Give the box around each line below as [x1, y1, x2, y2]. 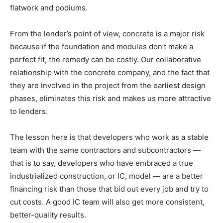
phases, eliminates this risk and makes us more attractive [10, 94, 211, 104]
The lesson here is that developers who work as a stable [10, 132, 209, 142]
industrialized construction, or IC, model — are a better [10, 171, 203, 181]
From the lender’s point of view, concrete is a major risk [10, 29, 205, 39]
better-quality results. [10, 210, 86, 220]
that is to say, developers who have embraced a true [10, 158, 193, 168]
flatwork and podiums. [10, 3, 88, 13]
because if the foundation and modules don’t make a [10, 42, 193, 52]
